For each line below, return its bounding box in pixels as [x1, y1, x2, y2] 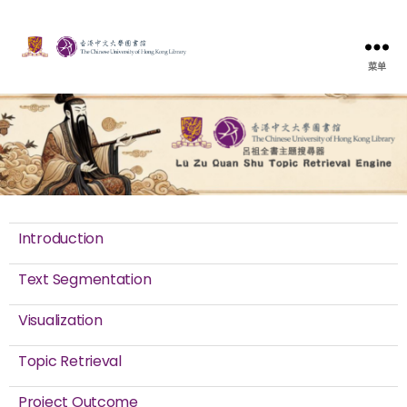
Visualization [18, 310, 103, 332]
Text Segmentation [18, 269, 152, 291]
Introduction [18, 228, 104, 250]
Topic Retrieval [18, 351, 122, 372]
